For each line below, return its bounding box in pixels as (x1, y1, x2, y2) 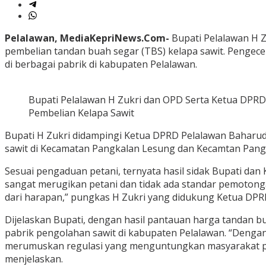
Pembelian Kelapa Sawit (28, 106, 134, 120)
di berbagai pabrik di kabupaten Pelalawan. (5, 58, 197, 71)
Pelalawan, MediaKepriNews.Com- (5, 31, 169, 45)
